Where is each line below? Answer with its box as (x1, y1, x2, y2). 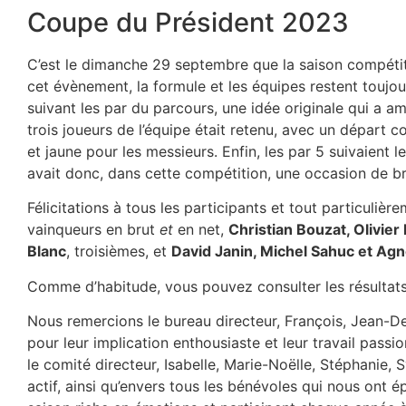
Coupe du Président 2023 (27, 6, 349, 38)
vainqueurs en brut (27, 220, 159, 239)
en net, (178, 220, 228, 239)
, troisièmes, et (66, 242, 171, 261)
